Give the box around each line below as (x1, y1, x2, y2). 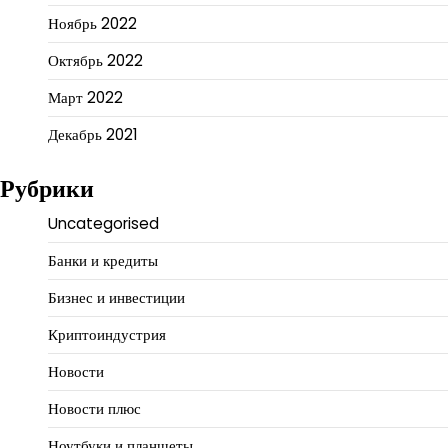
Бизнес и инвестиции (48, 286, 185, 308)
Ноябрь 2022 (48, 13, 137, 35)
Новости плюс (48, 397, 141, 419)
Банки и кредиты (48, 249, 158, 271)
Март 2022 (48, 87, 123, 109)
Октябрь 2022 (48, 50, 143, 72)
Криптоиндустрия (48, 323, 166, 345)
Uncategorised (48, 212, 159, 234)
